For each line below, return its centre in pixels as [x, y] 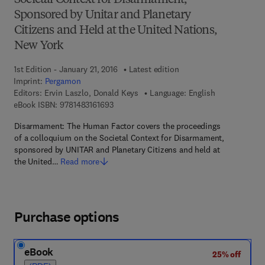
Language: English [182, 93]
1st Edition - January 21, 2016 [65, 69]
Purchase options [67, 217]
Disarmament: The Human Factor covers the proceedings [117, 126]
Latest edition [154, 69]
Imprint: [29, 81]
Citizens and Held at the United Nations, [116, 31]
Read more [80, 161]
